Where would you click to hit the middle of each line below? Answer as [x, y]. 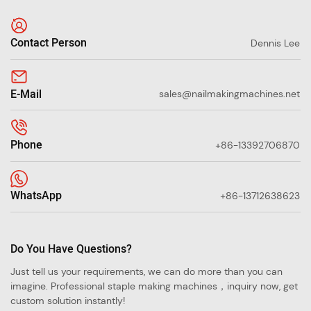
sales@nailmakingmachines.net [229, 94]
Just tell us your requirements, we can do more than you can [146, 272]
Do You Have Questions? [71, 250]
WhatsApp [36, 196]
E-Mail [26, 94]
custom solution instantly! [68, 301]
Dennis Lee [275, 43]
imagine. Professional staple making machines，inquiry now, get [154, 286]
